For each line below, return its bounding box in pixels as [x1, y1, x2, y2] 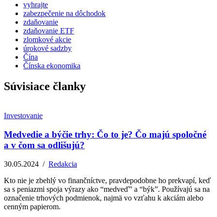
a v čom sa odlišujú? [4, 139, 85, 150]
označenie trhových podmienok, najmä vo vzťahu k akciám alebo [4, 193, 203, 202]
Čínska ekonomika [23, 62, 80, 70]
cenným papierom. [4, 202, 61, 211]
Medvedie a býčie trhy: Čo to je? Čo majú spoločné [4, 129, 206, 139]
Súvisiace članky [4, 80, 86, 93]
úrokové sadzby [23, 44, 72, 53]
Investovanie [4, 111, 43, 120]
